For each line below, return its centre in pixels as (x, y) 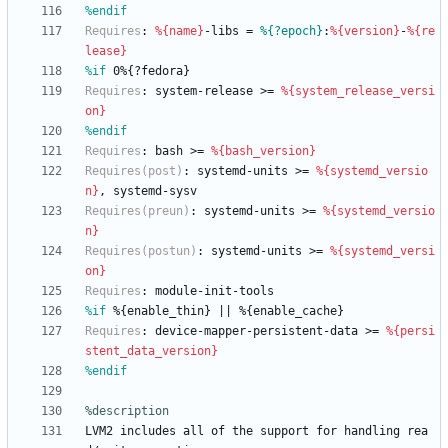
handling (372, 431)
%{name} (179, 31)
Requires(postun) (141, 251)
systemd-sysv (155, 191)
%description (127, 411)
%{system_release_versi (358, 91)
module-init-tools (214, 291)
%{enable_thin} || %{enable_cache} (225, 311)
